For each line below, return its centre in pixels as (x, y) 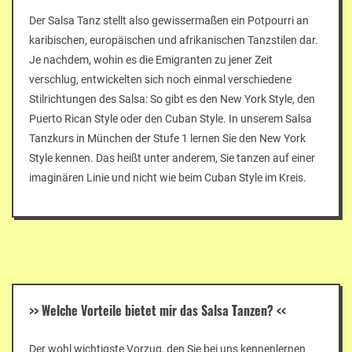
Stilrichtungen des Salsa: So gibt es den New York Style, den (172, 99)
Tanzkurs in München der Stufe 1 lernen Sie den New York (167, 138)
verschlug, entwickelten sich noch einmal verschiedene (160, 79)
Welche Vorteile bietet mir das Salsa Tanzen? (158, 310)
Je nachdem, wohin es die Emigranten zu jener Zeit (151, 59)
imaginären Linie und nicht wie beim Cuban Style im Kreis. (168, 177)
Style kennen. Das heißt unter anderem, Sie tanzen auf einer (172, 158)
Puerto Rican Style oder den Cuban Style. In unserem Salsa (170, 118)
